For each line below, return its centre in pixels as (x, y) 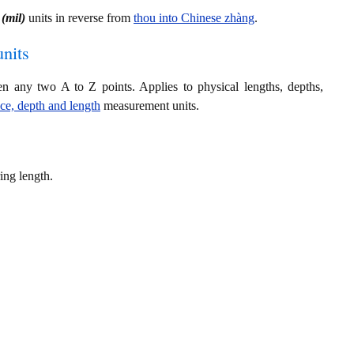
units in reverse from (79, 18)
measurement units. (150, 105)
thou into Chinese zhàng (194, 18)
